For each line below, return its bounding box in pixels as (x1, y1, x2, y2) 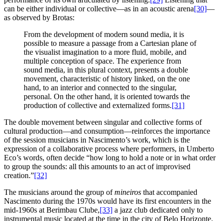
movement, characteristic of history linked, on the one (24, 74, 190, 83)
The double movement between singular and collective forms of (4, 118, 202, 127)
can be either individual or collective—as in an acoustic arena (4, 4, 194, 13)
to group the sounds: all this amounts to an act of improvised (4, 162, 190, 171)
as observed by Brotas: (4, 13, 74, 22)
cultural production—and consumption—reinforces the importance (4, 127, 210, 136)
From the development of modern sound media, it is (24, 30, 184, 39)
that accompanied (141, 188, 197, 197)
